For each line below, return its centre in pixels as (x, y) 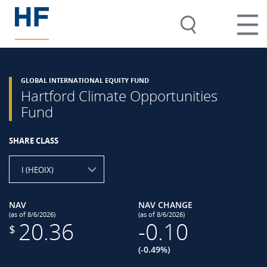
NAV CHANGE (165, 205)
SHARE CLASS (34, 141)
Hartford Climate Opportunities (119, 96)
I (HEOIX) (38, 170)
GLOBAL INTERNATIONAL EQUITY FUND (85, 80)
